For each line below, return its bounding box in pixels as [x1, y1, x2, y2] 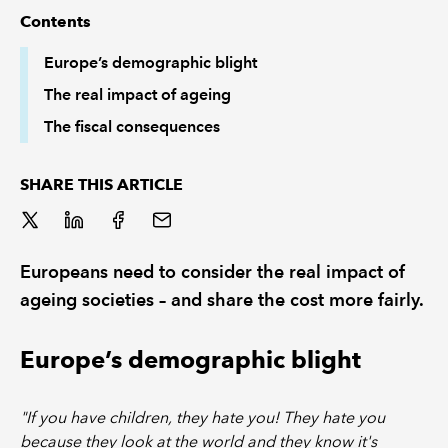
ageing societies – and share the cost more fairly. [20, 289, 424, 310]
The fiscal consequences [44, 117, 220, 136]
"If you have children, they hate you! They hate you [20, 408, 385, 427]
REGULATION [15, 39, 94, 54]
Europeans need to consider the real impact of [20, 261, 405, 282]
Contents [20, 12, 91, 31]
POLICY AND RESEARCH [15, 88, 158, 103]
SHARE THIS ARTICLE [20, 175, 183, 194]
